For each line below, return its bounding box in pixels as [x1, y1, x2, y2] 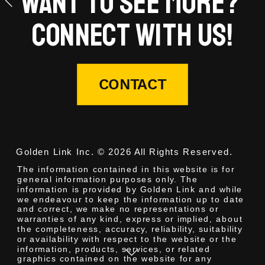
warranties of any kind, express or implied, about [17, 214, 243, 224]
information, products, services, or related [17, 244, 211, 254]
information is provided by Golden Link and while [17, 185, 243, 194]
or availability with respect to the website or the [17, 234, 237, 244]
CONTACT [98, 75, 167, 93]
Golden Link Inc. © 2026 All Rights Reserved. [15, 146, 233, 157]
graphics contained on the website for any [17, 254, 212, 264]
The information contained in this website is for [17, 164, 235, 174]
